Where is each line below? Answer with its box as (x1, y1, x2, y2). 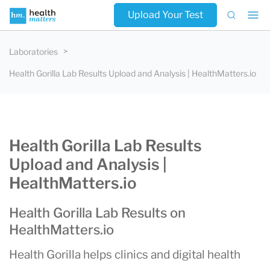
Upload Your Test (128, 9, 203, 20)
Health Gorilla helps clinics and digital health (9, 248, 240, 262)
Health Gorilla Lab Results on (9, 205, 186, 221)
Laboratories (9, 46, 58, 57)
